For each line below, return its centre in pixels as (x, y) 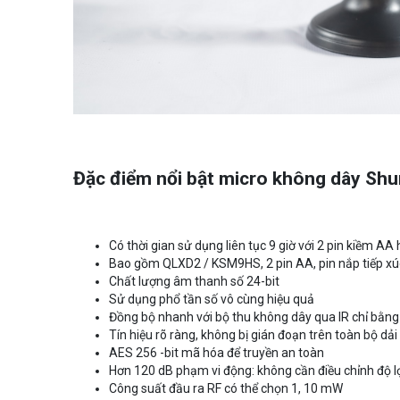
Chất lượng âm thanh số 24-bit (194, 281)
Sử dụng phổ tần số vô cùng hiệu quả (212, 299)
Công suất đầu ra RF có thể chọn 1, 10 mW (226, 388)
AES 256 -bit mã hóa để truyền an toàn (217, 352)
